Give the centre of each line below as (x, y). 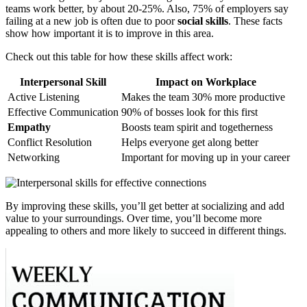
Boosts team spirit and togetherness (197, 127)
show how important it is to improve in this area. (110, 33)
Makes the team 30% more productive (203, 97)
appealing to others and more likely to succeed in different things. (146, 230)
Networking (34, 157)
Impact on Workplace (206, 82)
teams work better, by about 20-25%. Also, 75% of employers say (147, 8)
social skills (203, 21)
